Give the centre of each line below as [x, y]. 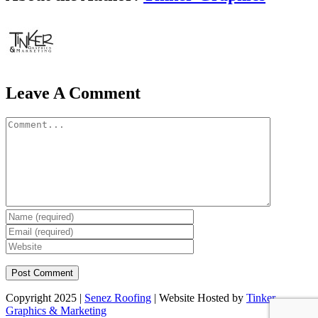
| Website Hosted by [199, 297]
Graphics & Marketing [56, 310]
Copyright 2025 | [45, 297]
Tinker [261, 297]
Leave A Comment [73, 93]
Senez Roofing [118, 297]
